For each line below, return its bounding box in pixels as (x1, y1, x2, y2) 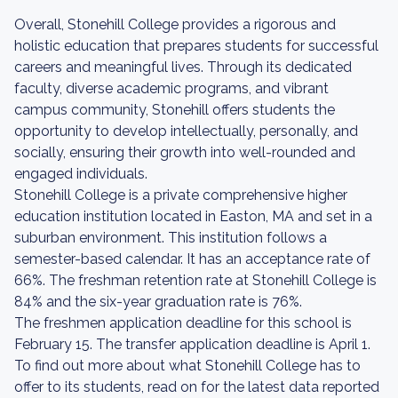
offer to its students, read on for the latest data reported (14, 378, 379, 395)
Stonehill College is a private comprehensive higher (14, 187, 347, 203)
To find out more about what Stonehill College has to (14, 357, 361, 374)
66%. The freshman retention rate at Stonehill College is (14, 272, 377, 289)
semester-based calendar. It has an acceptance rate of (14, 251, 370, 267)
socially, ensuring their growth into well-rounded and (14, 144, 355, 161)
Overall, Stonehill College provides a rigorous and (14, 16, 336, 33)
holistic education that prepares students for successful (14, 37, 378, 54)
